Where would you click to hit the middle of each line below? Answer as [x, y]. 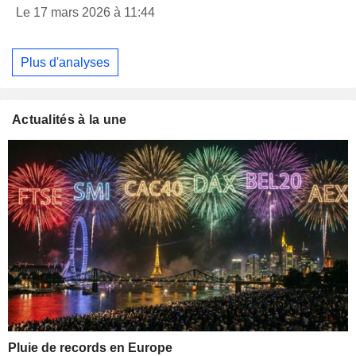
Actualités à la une [70, 120]
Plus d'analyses [65, 62]
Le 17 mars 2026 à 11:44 [85, 12]
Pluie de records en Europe [90, 347]
